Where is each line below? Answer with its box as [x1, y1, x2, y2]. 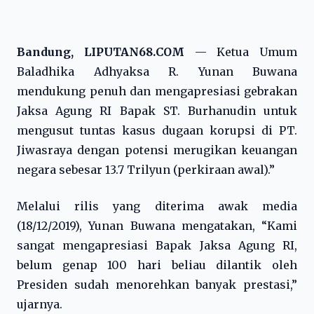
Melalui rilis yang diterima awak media [17, 199, 297, 213]
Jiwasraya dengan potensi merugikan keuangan [17, 143, 297, 157]
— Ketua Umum [184, 45, 297, 59]
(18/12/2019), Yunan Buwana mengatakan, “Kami [17, 219, 297, 233]
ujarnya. [17, 297, 62, 311]
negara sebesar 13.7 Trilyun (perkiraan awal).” [17, 163, 275, 177]
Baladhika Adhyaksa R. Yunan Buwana [17, 64, 297, 78]
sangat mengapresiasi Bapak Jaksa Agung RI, [17, 238, 297, 252]
